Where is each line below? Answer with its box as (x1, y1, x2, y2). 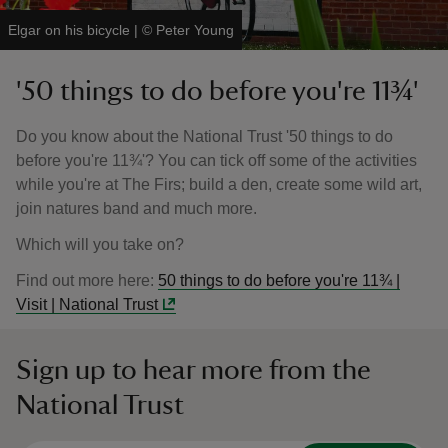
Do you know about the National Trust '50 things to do (16, 128, 393, 145)
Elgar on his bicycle (8, 22, 130, 38)
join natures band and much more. (16, 200, 257, 217)
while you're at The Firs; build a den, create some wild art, (16, 176, 422, 193)
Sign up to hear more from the (16, 356, 371, 384)
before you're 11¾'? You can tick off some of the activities (16, 152, 417, 169)
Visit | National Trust (16, 296, 158, 313)
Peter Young (156, 22, 234, 38)
